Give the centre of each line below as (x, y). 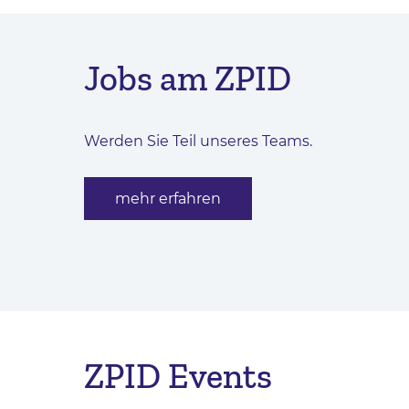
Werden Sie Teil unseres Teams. (198, 142)
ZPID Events (178, 376)
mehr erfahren (168, 198)
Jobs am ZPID (188, 79)
